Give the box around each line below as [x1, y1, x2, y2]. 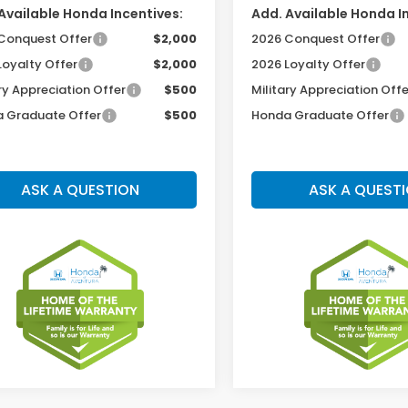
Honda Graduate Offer [251, 106, 390, 124]
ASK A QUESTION [21, 178, 139, 200]
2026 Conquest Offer [251, 29, 381, 47]
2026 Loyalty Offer [251, 55, 366, 73]
